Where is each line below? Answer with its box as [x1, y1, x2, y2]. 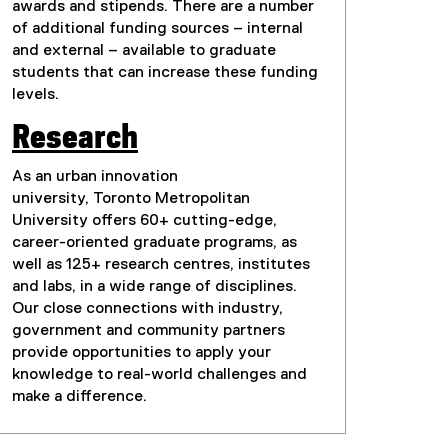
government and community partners [12, 323, 285, 340]
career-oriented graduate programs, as [12, 235, 297, 252]
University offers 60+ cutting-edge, [12, 213, 277, 230]
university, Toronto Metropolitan [12, 191, 250, 208]
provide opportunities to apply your [12, 345, 271, 362]
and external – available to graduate [12, 43, 276, 60]
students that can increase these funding [12, 65, 318, 82]
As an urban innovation [12, 169, 178, 186]
